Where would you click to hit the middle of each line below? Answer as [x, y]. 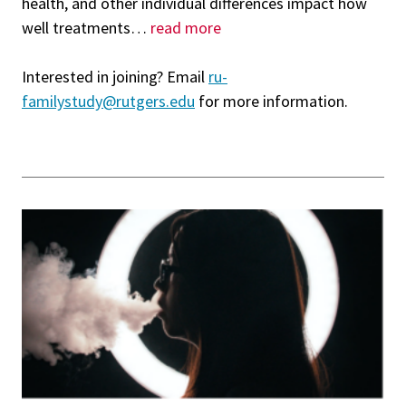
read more [186, 27]
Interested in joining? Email [115, 76]
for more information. [271, 101]
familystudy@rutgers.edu [108, 101]
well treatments [76, 27]
